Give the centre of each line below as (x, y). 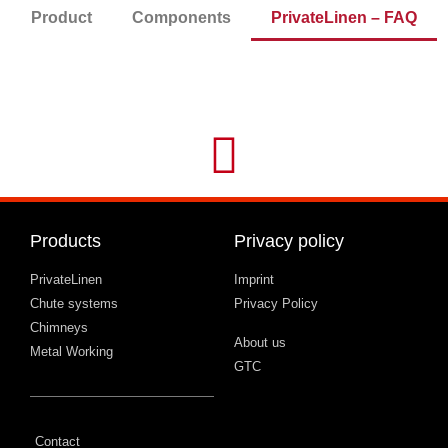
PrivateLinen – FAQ (344, 18)
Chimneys (59, 328)
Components (181, 18)
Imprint (254, 280)
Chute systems (74, 304)
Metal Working (71, 352)
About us (260, 343)
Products (65, 241)
